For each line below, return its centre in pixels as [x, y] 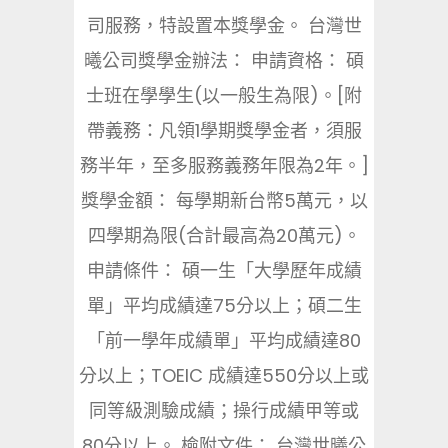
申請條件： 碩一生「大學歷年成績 [224, 270]
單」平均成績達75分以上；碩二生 [224, 305]
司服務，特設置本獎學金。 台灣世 [224, 25]
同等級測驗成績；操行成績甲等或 [224, 410]
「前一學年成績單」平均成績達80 [224, 340]
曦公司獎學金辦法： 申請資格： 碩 [224, 60]
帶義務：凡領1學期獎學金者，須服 [224, 130]
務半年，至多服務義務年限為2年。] [224, 165]
